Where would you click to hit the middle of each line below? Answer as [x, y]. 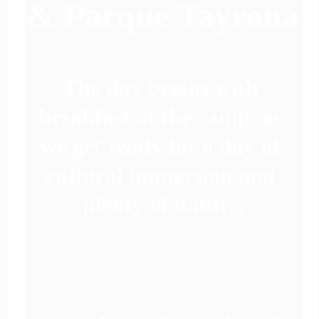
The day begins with [163, 88]
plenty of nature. [163, 204]
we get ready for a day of [163, 146]
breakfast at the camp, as [163, 117]
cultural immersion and [163, 175]
